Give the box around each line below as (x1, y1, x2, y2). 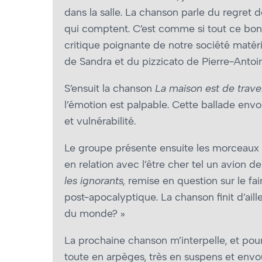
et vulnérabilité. (64, 115, 136, 128)
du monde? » (64, 207, 125, 220)
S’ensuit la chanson (64, 82, 155, 95)
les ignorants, (64, 174, 125, 188)
